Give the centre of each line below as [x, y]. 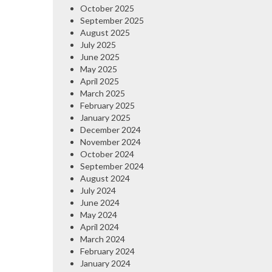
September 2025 [112, 20]
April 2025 [100, 81]
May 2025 [99, 69]
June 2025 [100, 56]
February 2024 [107, 251]
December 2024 [110, 129]
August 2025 [105, 32]
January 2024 [105, 263]
